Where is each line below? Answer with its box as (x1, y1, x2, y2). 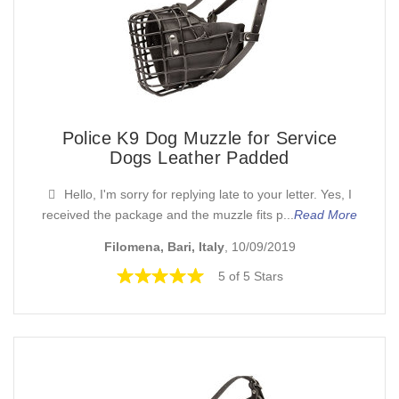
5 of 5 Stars (218, 269, 283, 284)
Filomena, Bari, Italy (103, 240, 224, 255)
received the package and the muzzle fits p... (42, 207, 294, 222)
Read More (294, 207, 357, 222)
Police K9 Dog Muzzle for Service (61, 127, 338, 148)
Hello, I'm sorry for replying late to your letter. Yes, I (63, 186, 352, 201)
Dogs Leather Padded (110, 147, 289, 167)
